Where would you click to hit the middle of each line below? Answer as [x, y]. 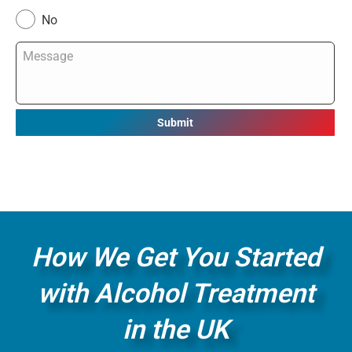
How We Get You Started [176, 257]
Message [41, 50]
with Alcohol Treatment [176, 293]
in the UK [176, 329]
